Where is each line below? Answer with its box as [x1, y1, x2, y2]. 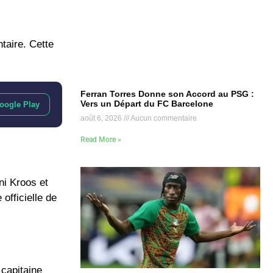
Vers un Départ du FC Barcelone [80, 99, 213, 109]
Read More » [80, 135, 121, 144]
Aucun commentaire [129, 114, 197, 123]
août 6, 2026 [80, 114, 124, 123]
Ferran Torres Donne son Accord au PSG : [80, 89, 254, 99]
